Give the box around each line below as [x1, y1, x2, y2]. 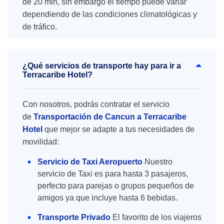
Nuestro [144, 157, 172, 166]
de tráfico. [22, 22, 57, 31]
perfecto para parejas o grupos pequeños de [37, 181, 194, 190]
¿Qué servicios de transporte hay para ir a [22, 61, 181, 70]
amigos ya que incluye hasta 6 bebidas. [37, 193, 179, 202]
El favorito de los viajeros [112, 213, 201, 221]
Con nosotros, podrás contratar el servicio [22, 100, 169, 108]
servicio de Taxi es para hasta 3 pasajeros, [37, 169, 188, 178]
